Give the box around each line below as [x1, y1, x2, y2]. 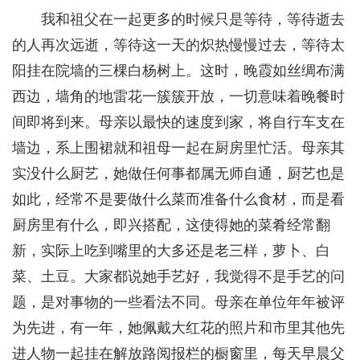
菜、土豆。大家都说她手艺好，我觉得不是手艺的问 [12, 268, 345, 285]
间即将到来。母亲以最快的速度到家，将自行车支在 [12, 114, 345, 131]
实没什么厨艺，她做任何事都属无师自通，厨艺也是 [12, 166, 345, 182]
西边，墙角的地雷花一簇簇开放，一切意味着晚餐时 [12, 88, 345, 105]
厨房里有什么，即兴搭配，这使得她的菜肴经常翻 [12, 217, 330, 234]
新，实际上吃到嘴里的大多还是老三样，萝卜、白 [12, 243, 330, 260]
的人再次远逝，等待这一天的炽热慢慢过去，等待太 [12, 37, 345, 54]
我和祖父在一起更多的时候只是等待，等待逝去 [41, 11, 345, 28]
